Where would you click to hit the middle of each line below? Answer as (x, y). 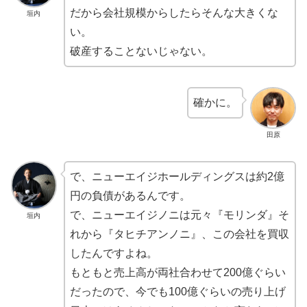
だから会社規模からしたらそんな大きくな (174, 13)
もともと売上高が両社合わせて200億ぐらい (177, 272)
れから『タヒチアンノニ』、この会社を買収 (179, 234)
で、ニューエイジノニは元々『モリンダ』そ (179, 214)
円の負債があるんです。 (130, 195)
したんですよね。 (113, 253)
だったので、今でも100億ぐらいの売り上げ (177, 291)
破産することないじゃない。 (141, 51)
